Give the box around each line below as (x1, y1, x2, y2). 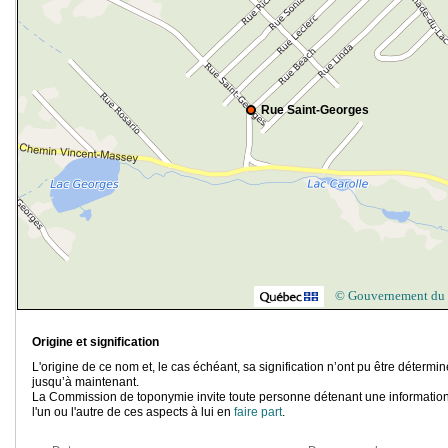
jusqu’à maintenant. (32, 375, 139, 390)
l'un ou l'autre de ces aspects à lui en (32, 405, 234, 420)
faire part (234, 405, 282, 420)
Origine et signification (32, 335, 159, 350)
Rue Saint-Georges (261, 103, 369, 118)
